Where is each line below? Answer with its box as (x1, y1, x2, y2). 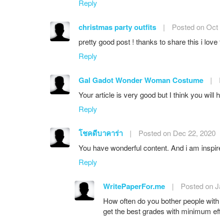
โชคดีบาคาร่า (79, 127, 123, 138)
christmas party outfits (79, 21, 156, 32)
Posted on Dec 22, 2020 (138, 127, 216, 138)
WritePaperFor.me (103, 180, 167, 192)
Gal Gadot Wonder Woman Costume (79, 74, 203, 85)
